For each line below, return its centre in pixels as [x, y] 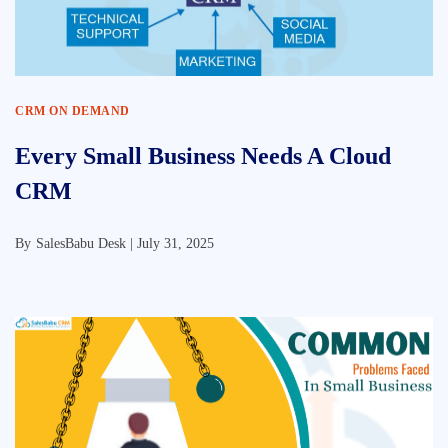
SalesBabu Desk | [86, 243]
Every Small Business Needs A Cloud [203, 156]
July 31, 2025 [175, 243]
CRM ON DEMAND [72, 111]
